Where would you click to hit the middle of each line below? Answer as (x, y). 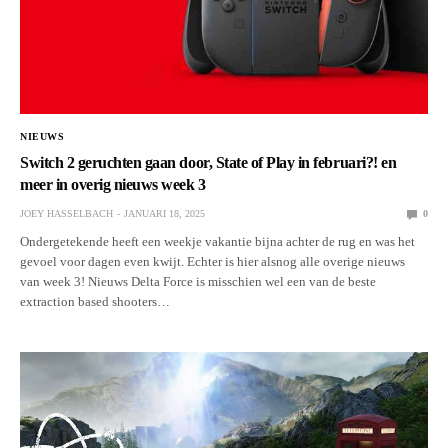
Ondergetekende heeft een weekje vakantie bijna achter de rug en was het (218, 242)
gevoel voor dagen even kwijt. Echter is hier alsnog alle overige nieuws (213, 262)
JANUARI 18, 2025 (164, 214)
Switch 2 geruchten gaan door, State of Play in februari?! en (208, 163)
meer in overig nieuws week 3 (113, 185)
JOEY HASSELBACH (66, 214)
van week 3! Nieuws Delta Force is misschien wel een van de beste (198, 282)
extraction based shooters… (95, 302)
